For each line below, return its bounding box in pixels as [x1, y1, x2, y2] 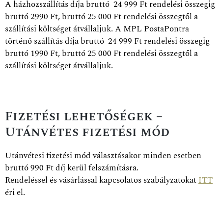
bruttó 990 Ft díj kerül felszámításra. [5, 161, 138, 174]
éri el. [5, 186, 25, 199]
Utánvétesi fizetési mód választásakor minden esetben [5, 149, 201, 162]
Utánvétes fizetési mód [5, 122, 169, 142]
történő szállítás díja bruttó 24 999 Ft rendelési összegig [5, 34, 210, 48]
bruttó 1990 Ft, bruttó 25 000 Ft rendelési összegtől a [5, 47, 198, 60]
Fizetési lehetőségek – [5, 107, 163, 127]
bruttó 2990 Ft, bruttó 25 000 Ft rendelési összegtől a [5, 10, 198, 23]
